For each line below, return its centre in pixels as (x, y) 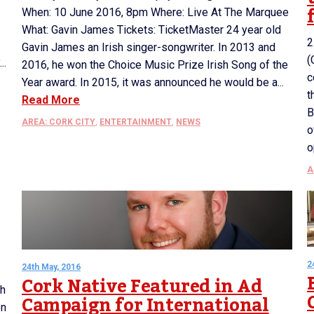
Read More (51, 100)
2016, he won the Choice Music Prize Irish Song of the (155, 65)
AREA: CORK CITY (59, 122)
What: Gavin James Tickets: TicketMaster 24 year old (151, 30)
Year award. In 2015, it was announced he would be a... (153, 83)
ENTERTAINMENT (136, 122)
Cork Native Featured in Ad (142, 286)
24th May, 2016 (51, 267)
